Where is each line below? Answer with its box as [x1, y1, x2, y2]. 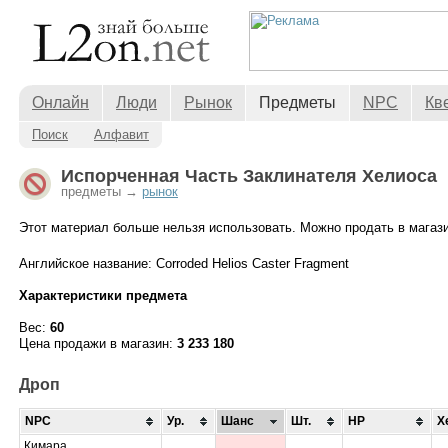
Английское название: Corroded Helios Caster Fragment [19, 256, 349, 271]
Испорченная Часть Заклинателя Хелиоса [61, 166, 437, 186]
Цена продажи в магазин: [19, 336, 177, 351]
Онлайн [32, 94, 89, 111]
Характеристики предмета [19, 288, 187, 303]
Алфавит [94, 127, 149, 142]
